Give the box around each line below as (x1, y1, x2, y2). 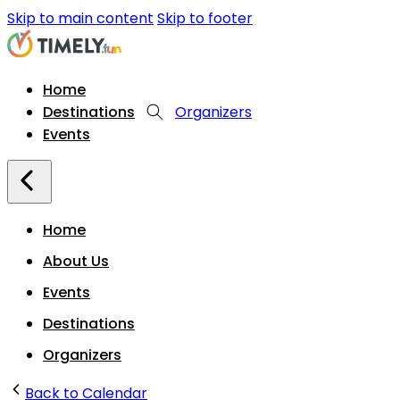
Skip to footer (157, 8, 253, 29)
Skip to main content (7, 8, 154, 29)
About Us (43, 251, 109, 272)
